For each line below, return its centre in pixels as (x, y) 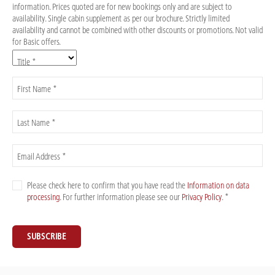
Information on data (218, 186)
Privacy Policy (202, 197)
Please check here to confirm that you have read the (107, 186)
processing (43, 197)
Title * (27, 62)
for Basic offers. (37, 41)
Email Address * (42, 157)
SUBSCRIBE (47, 237)
